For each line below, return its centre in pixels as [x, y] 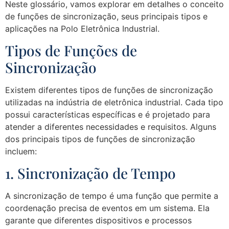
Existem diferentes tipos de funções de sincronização [109, 90]
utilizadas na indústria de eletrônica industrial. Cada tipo [114, 102]
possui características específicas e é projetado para [108, 114]
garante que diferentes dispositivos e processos [98, 221]
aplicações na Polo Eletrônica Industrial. [82, 28]
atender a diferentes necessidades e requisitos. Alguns [111, 127]
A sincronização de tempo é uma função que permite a [112, 196]
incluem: [21, 151]
